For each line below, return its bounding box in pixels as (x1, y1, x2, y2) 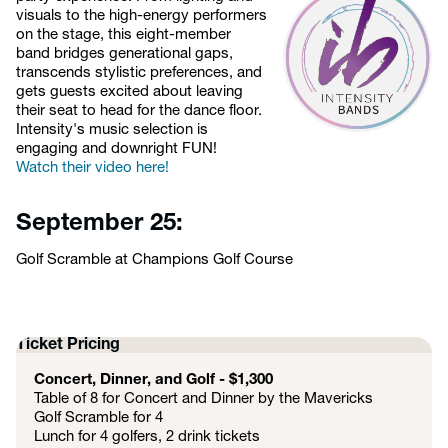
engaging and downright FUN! (16, 142, 217, 157)
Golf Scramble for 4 (34, 411, 163, 426)
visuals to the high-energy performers (16, 9, 267, 24)
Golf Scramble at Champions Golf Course (16, 253, 293, 268)
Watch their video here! (16, 161, 169, 176)
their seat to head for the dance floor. (16, 104, 262, 119)
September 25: (16, 212, 183, 236)
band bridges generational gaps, (16, 47, 233, 62)
